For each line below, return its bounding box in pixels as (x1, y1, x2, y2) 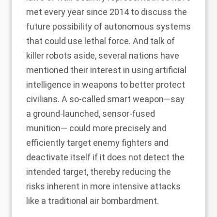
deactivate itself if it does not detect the (26, 152, 185, 163)
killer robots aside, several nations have (26, 50, 179, 61)
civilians (26, 94, 58, 105)
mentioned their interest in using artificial (26, 65, 186, 76)
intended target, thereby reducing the (26, 167, 171, 177)
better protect (130, 79, 185, 90)
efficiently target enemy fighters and (26, 138, 169, 148)
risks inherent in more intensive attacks (26, 181, 181, 192)
